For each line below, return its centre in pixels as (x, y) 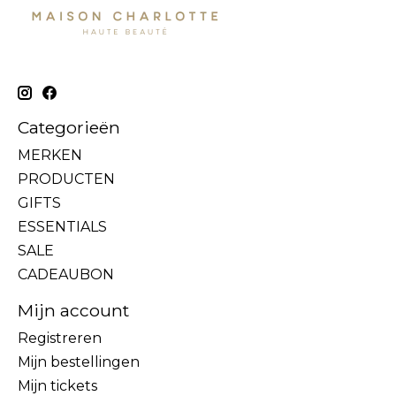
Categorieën (69, 128)
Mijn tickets (57, 385)
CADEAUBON (66, 275)
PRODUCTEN (66, 179)
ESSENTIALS (62, 227)
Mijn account (73, 311)
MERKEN (50, 156)
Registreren (60, 338)
